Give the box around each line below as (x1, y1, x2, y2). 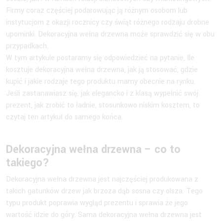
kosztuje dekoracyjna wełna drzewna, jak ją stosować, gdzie (6, 64, 198, 75)
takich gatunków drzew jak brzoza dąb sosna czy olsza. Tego (6, 185, 203, 196)
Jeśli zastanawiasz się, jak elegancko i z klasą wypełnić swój (6, 88, 198, 99)
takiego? (6, 154, 52, 171)
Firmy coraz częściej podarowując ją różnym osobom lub (6, 5, 187, 16)
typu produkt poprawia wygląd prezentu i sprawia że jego (6, 197, 188, 208)
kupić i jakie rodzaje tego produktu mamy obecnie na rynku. (6, 76, 197, 87)
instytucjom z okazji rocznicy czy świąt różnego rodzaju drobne (6, 17, 209, 28)
